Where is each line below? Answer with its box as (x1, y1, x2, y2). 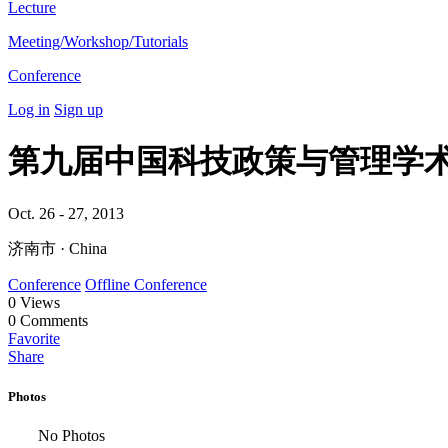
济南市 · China (8, 240, 107, 258)
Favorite (8, 330, 60, 348)
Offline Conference (85, 276, 207, 294)
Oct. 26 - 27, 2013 (8, 205, 124, 223)
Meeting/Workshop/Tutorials (8, 32, 188, 50)
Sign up (54, 100, 103, 118)
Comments (16, 312, 88, 330)
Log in (8, 100, 50, 118)
